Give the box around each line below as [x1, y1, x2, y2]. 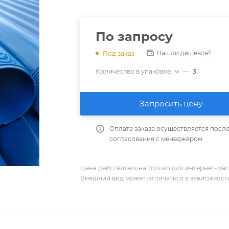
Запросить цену [139, 98, 202, 108]
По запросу [96, 29, 173, 44]
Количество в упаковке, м [96, 67, 180, 75]
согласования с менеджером [109, 134, 203, 143]
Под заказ [103, 49, 135, 57]
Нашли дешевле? [156, 49, 212, 57]
